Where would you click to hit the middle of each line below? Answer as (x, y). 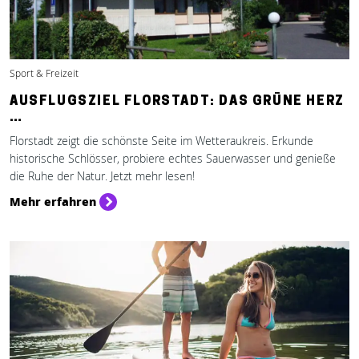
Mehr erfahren (53, 201)
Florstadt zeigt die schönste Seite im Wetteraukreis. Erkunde (161, 141)
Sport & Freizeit (44, 73)
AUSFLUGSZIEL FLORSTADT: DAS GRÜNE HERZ (177, 102)
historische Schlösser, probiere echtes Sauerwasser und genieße (173, 158)
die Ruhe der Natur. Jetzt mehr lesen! (102, 176)
